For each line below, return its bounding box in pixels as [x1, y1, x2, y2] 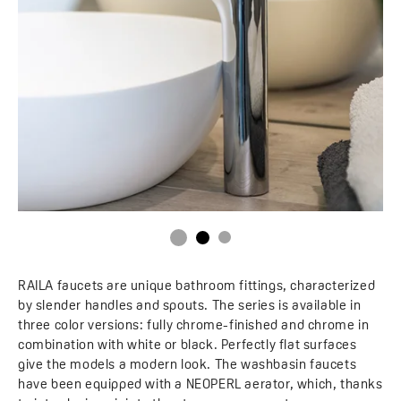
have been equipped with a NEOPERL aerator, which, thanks [18, 378, 383, 392]
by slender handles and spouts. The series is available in [18, 299, 362, 313]
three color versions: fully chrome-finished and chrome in [18, 319, 370, 333]
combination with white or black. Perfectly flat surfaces [18, 338, 357, 353]
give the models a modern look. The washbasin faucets [18, 358, 357, 372]
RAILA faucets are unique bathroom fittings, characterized [18, 279, 376, 294]
